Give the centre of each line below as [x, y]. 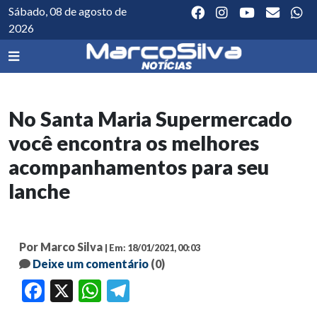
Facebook [64, 291]
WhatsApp [122, 291]
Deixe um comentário [91, 264]
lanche [39, 191]
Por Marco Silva [61, 247]
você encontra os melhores [134, 143]
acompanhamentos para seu [139, 167]
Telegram [149, 291]
